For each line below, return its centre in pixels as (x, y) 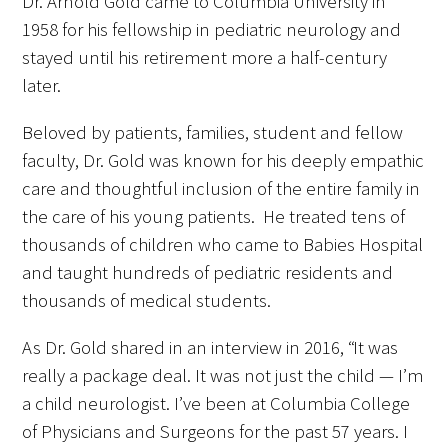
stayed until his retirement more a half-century (205, 58)
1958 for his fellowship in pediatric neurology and (212, 30)
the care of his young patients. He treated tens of (214, 217)
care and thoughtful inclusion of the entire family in (221, 189)
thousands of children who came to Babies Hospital (223, 245)
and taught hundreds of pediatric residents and (208, 273)
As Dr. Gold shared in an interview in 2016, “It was (210, 347)
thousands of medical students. (147, 301)
